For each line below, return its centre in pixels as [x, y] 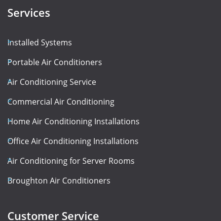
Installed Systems [40, 43]
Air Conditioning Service [52, 82]
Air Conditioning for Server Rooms [71, 161]
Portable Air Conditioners [55, 62]
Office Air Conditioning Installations [73, 141]
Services [29, 13]
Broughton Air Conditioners [59, 181]
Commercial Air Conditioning [61, 102]
